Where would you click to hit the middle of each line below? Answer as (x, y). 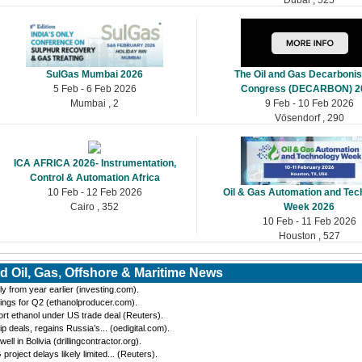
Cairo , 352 (95, 206)
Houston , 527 (309, 236)
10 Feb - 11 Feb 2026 (309, 221)
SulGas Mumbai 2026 (95, 74)
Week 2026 (309, 206)
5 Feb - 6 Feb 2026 (95, 88)
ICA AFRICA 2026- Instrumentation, (95, 163)
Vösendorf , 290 (309, 118)
